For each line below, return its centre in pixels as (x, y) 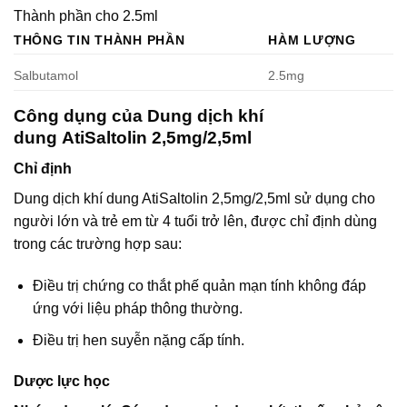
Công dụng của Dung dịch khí (139, 115)
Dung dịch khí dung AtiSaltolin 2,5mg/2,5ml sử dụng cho (194, 199)
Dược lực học (62, 382)
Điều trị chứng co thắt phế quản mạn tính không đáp (199, 286)
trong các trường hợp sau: (98, 244)
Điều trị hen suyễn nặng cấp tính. (138, 340)
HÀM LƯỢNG (312, 40)
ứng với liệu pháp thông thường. (137, 309)
